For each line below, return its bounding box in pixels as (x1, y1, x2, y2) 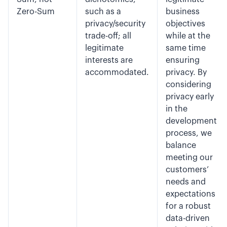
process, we (166, 129, 212, 137)
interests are (85, 56, 133, 64)
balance (166, 141, 196, 149)
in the (166, 105, 187, 113)
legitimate (85, 44, 124, 52)
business (166, 8, 200, 16)
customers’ (166, 166, 209, 174)
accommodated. (85, 68, 149, 77)
